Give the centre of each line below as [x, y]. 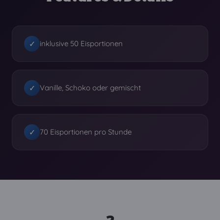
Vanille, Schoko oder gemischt [90, 88]
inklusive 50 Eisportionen [81, 43]
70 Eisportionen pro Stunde [86, 132]
